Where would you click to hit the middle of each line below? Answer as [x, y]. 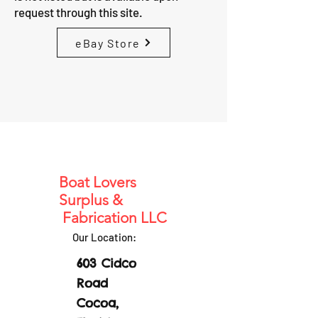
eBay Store [108, 43]
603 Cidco [106, 263]
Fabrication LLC [113, 218]
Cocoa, [98, 303]
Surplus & [103, 200]
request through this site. [78, 12]
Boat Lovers [98, 182]
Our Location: [104, 237]
